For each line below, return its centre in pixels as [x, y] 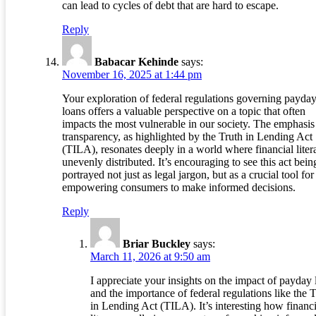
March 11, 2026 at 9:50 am [150, 257]
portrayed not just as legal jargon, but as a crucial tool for [188, 175]
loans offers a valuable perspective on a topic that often [184, 111]
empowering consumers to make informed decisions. [179, 188]
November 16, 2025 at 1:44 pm [132, 75]
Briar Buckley [157, 244]
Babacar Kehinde [136, 62]
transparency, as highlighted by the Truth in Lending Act [187, 137]
